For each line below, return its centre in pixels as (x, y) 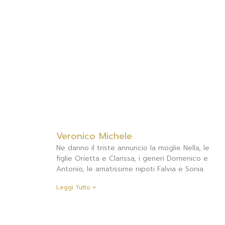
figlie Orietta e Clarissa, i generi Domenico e (132, 158)
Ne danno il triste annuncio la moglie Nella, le (133, 148)
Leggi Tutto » (76, 187)
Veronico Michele (94, 136)
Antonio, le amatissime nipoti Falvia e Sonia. (131, 169)
